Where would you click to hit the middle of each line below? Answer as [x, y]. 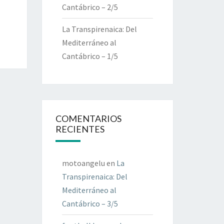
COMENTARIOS [88, 118]
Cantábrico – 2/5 [90, 7]
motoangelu [83, 163]
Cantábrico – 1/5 [90, 56]
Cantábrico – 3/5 [90, 203]
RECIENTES [80, 129]
